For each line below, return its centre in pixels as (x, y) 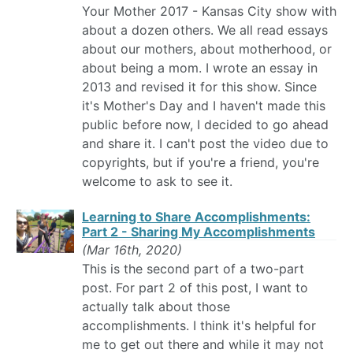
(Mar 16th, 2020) (132, 250)
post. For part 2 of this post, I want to (195, 288)
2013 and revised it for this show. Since (199, 87)
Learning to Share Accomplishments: (196, 217)
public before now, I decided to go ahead (205, 125)
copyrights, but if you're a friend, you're (201, 163)
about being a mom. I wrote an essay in (200, 68)
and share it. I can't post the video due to (205, 144)
